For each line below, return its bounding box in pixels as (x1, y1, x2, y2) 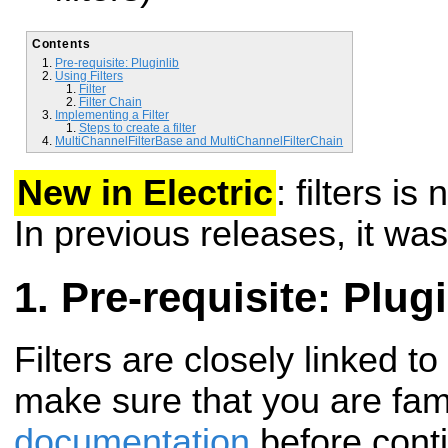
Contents (31, 36, 91, 50)
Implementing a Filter (55, 107, 170, 121)
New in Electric (17, 173, 273, 214)
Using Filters (55, 68, 124, 82)
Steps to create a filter (78, 120, 196, 134)
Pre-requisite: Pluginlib (55, 55, 180, 69)
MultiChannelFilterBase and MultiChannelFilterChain (55, 133, 344, 147)
